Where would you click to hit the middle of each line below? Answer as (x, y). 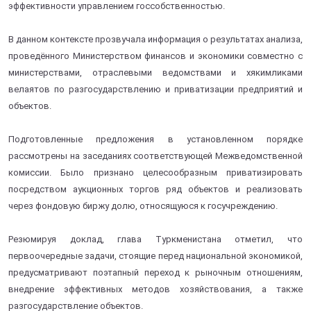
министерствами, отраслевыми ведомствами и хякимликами (155, 72)
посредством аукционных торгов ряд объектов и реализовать (155, 189)
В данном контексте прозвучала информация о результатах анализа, (155, 39)
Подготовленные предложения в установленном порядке (155, 139)
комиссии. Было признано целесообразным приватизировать (155, 172)
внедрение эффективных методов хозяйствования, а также (155, 289)
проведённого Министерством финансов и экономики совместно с (155, 56)
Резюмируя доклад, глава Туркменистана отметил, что (155, 239)
